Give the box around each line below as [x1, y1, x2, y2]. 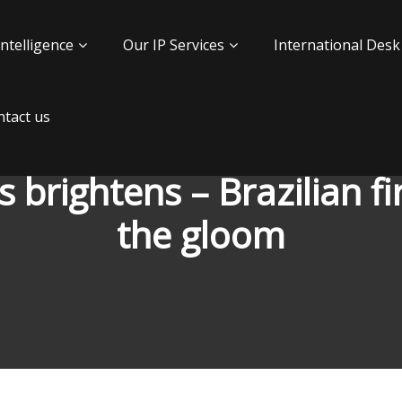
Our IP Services [122, 35, 224, 55]
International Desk [273, 35, 400, 55]
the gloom [117, 210, 285, 259]
